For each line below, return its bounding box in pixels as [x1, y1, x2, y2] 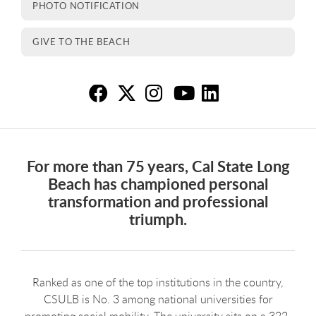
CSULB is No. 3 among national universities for [43, 291, 273, 307]
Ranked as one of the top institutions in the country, [32, 274, 284, 290]
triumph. [129, 207, 187, 230]
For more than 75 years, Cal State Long [26, 154, 290, 177]
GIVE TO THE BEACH [32, 35, 130, 48]
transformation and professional [48, 190, 268, 212]
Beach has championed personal [48, 172, 268, 195]
